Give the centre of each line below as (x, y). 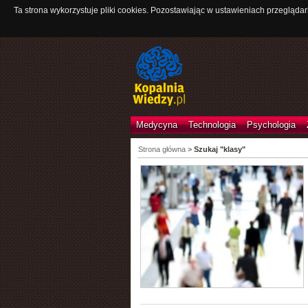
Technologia (212, 125)
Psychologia (271, 125)
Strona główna (162, 149)
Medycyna (156, 125)
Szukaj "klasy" (219, 149)
